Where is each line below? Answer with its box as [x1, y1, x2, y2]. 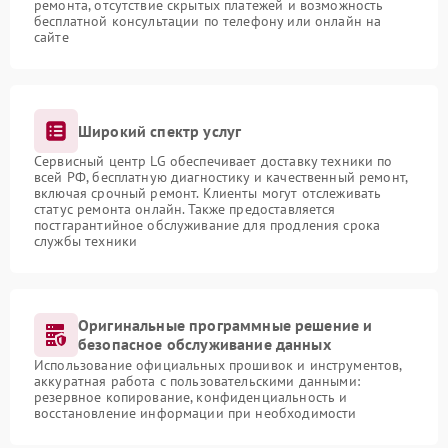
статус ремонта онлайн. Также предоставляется [34, 200, 336, 218]
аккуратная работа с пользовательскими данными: [34, 372, 360, 390]
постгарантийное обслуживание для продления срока [34, 216, 381, 234]
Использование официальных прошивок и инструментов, [34, 356, 402, 374]
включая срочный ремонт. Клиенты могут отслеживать [34, 184, 382, 202]
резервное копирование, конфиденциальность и [34, 388, 348, 406]
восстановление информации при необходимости [34, 404, 357, 422]
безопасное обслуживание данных [78, 334, 331, 354]
